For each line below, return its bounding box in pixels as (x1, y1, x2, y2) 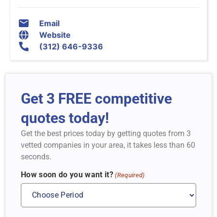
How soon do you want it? (21, 170, 114, 179)
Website (39, 30, 71, 40)
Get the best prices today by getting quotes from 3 (21, 129, 191, 139)
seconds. (21, 152, 51, 162)
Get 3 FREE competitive (21, 90, 172, 108)
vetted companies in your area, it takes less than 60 (21, 140, 195, 150)
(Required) (115, 171, 145, 179)
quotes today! (21, 109, 109, 127)
